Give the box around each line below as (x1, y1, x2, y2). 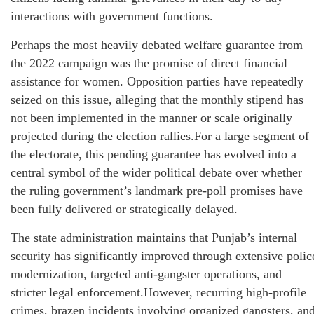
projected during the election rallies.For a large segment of (11, 129, 309, 144)
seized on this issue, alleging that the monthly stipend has (11, 93, 303, 107)
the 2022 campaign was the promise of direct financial (11, 56, 287, 71)
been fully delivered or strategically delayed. (11, 202, 238, 217)
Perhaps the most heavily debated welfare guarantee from (11, 38, 303, 53)
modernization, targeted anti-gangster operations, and (11, 267, 282, 282)
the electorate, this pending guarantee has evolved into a (11, 147, 296, 162)
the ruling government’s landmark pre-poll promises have (11, 184, 303, 198)
